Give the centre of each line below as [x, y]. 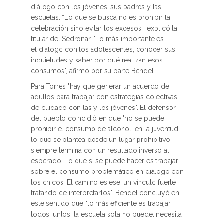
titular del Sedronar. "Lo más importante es [97, 39]
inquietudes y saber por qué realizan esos [97, 60]
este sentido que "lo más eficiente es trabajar [101, 203]
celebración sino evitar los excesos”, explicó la [104, 28]
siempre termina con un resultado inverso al [100, 150]
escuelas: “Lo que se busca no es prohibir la [101, 17]
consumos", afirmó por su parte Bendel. [93, 71]
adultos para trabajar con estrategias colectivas [104, 97]
